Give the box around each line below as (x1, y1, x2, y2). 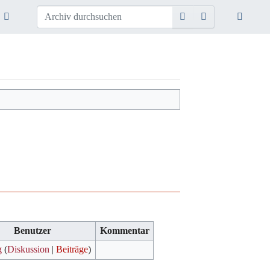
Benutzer (13, 225, 51, 236)
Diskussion (7, 244, 50, 255)
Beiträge (56, 244, 89, 255)
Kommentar (99, 225, 149, 236)
